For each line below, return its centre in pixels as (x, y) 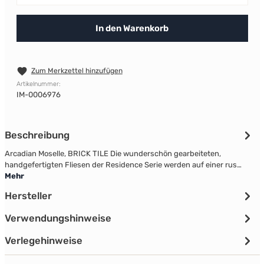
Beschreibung (37, 135)
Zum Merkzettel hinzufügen (77, 71)
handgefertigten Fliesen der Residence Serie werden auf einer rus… (123, 165)
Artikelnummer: (38, 84)
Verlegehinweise (43, 241)
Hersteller (28, 196)
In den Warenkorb (132, 28)
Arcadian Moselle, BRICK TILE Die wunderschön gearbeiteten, (113, 154)
